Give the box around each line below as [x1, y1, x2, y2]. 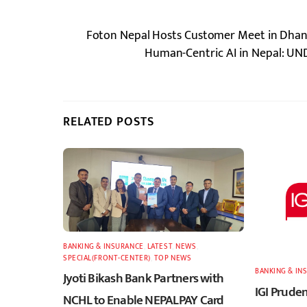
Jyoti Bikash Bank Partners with [63, 267, 224, 290]
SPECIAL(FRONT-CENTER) [63, 251, 151, 265]
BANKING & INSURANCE [63, 239, 144, 253]
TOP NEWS [153, 251, 192, 265]
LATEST [147, 239, 173, 253]
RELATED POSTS [63, 112, 154, 132]
